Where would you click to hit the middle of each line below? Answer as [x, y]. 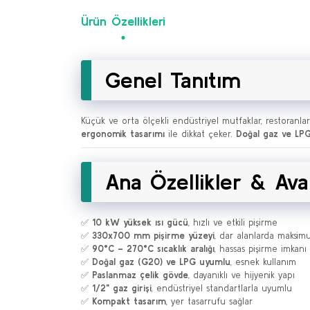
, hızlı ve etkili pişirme [233, 222]
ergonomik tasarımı [123, 134]
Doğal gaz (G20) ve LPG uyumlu [161, 262]
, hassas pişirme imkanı [261, 249]
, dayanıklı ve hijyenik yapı [241, 275]
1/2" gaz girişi [122, 288]
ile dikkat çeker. [200, 134]
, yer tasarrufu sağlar [209, 301]
